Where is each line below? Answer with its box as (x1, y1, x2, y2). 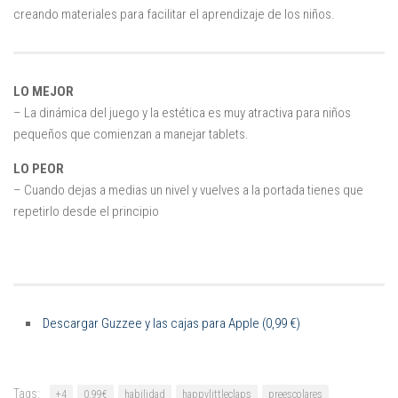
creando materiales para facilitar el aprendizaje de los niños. (13, 5, 335, 22)
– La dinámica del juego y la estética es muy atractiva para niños (13, 104, 351, 121)
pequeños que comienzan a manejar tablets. (13, 125, 249, 142)
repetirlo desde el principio (13, 203, 159, 219)
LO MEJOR (13, 83, 74, 99)
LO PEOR (13, 160, 64, 177)
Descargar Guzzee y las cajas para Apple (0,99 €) (43, 314, 300, 331)
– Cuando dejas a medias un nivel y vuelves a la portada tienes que (13, 181, 363, 198)
